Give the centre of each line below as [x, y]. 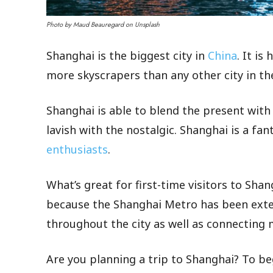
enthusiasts [77, 149]
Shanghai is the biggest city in [127, 55]
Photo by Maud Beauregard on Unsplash [103, 24]
